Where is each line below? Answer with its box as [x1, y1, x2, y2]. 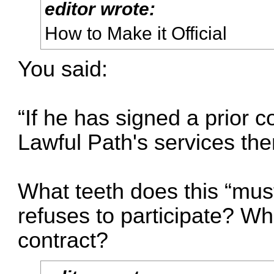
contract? [18, 228, 109, 253]
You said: [18, 57, 108, 82]
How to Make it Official [45, 22, 228, 43]
